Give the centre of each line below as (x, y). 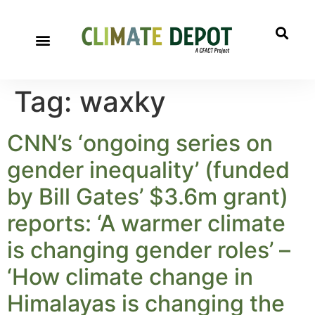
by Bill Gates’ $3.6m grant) (148, 197)
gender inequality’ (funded (148, 170)
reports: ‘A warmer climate (146, 223)
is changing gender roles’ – (149, 250)
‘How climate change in (130, 277)
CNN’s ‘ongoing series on (140, 143)
